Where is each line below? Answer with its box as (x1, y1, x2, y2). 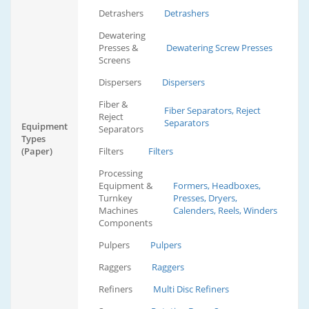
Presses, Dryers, (173, 192, 237, 205)
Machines (99, 204, 138, 217)
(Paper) (21, 145, 52, 158)
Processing (99, 167, 143, 180)
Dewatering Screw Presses (166, 41, 272, 54)
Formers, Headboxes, (173, 179, 261, 192)
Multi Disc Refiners (153, 283, 229, 296)
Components (99, 217, 152, 230)
